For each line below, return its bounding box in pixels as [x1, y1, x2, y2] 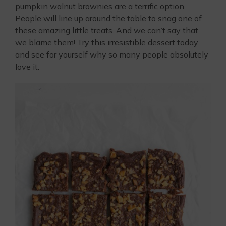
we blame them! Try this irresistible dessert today [15, 37, 198, 47]
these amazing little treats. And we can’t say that [15, 25, 198, 35]
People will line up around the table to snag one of [15, 13, 202, 23]
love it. [15, 61, 39, 72]
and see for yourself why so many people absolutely [15, 49, 208, 60]
